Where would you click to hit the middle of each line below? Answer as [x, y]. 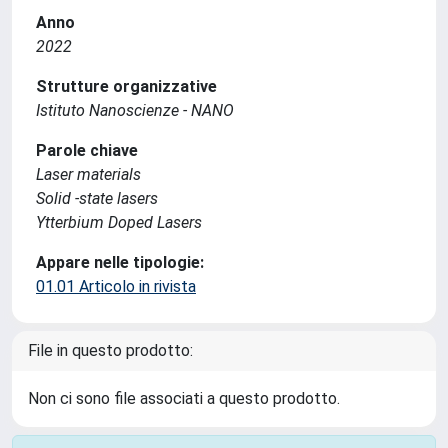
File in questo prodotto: [110, 350]
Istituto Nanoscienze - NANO [135, 110]
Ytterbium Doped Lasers [119, 222]
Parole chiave [87, 150]
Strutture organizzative [126, 86]
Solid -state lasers [97, 198]
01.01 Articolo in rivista [116, 286]
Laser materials [88, 174]
